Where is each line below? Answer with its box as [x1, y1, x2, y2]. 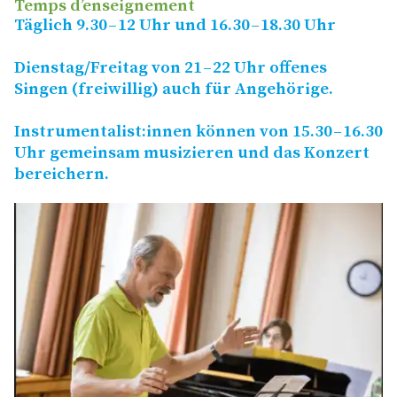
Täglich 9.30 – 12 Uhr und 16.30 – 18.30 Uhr [14, 15, 336, 36]
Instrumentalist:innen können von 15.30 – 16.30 [14, 121, 383, 143]
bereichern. [14, 164, 109, 185]
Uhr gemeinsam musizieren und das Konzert [14, 143, 370, 164]
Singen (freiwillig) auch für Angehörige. [14, 79, 333, 100]
